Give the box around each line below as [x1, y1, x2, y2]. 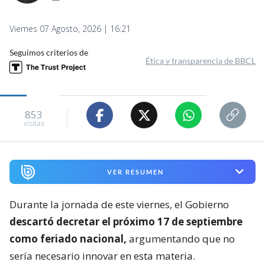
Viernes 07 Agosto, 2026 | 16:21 [9, 23, 131, 35]
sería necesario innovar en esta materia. [9, 248, 195, 263]
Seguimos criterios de [9, 47, 88, 58]
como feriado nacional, [9, 231, 127, 245]
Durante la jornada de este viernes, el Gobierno [9, 197, 229, 211]
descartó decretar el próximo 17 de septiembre [9, 214, 243, 228]
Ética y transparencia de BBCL [146, 56, 256, 66]
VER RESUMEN [106, 167, 164, 176]
